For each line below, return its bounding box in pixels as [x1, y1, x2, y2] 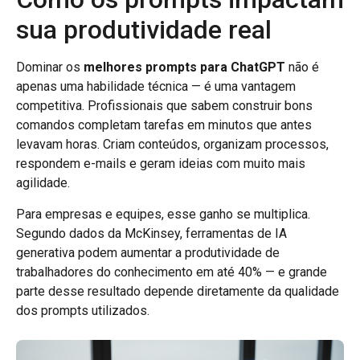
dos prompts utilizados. [16, 302, 149, 318]
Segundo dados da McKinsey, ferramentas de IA [16, 225, 287, 241]
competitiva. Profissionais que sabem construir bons [16, 98, 313, 114]
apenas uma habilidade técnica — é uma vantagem [16, 79, 296, 95]
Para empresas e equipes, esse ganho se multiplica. [16, 206, 310, 222]
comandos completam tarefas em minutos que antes [16, 117, 312, 133]
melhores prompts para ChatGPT [84, 59, 285, 76]
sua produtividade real [16, 14, 272, 46]
